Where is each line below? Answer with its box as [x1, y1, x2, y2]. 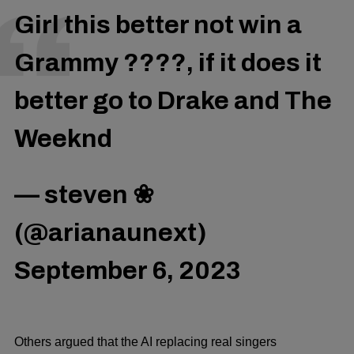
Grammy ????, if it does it [14, 49, 322, 77]
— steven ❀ [14, 180, 154, 209]
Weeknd [14, 125, 112, 153]
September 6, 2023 [14, 256, 241, 284]
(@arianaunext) [14, 218, 207, 247]
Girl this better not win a [14, 11, 302, 40]
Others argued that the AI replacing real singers [14, 335, 277, 349]
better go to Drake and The [14, 87, 332, 115]
